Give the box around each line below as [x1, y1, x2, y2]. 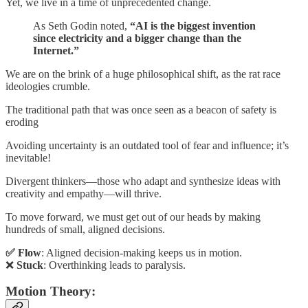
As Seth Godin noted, [33, 19, 130, 32]
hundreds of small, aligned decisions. [5, 223, 165, 235]
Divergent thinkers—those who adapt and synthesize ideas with [5, 175, 280, 187]
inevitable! [5, 151, 51, 164]
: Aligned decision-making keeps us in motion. [41, 246, 242, 258]
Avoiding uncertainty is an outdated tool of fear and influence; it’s [5, 139, 289, 151]
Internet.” [33, 44, 79, 56]
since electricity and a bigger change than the [33, 32, 241, 44]
